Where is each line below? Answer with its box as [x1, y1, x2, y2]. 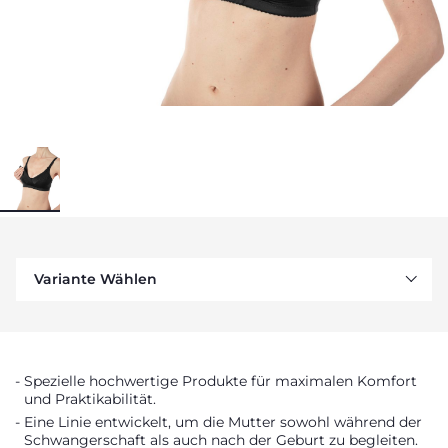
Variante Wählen [34, 270, 157, 288]
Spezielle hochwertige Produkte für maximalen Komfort [24, 372, 417, 390]
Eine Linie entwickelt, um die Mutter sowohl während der [24, 413, 422, 431]
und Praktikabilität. [24, 390, 156, 408]
